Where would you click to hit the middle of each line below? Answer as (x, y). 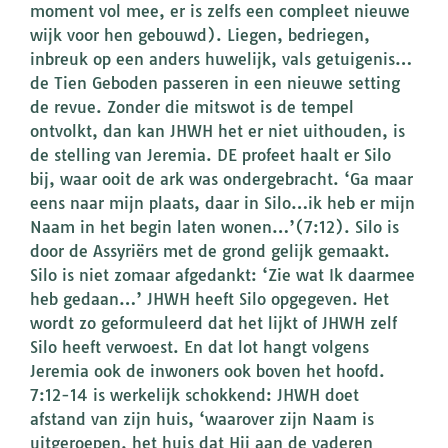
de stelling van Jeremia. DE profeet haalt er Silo (210, 155)
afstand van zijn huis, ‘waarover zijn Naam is (202, 419)
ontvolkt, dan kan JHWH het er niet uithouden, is (217, 131)
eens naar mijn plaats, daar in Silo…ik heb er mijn (222, 203)
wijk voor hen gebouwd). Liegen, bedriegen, (200, 35)
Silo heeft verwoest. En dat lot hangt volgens (199, 347)
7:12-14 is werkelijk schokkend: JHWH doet (194, 395)
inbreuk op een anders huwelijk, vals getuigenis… (221, 59)
